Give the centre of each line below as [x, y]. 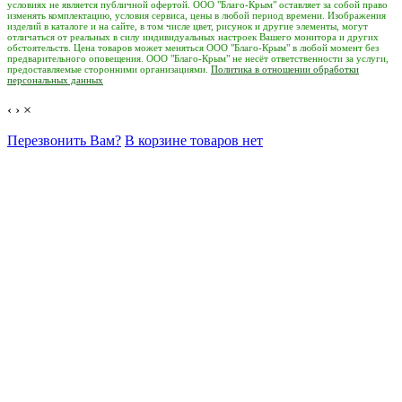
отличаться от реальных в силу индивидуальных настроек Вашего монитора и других [193, 37]
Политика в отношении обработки [285, 69]
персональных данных [55, 80]
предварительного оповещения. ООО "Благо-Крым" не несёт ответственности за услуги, [198, 58]
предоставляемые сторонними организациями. [109, 69]
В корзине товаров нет [194, 140]
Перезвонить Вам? [64, 140]
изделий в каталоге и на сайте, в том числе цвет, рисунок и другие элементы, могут [188, 26]
